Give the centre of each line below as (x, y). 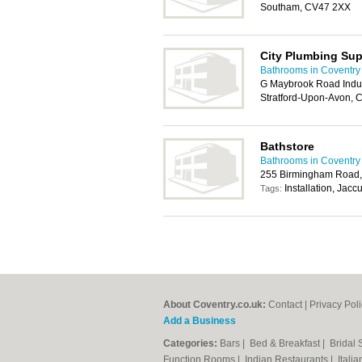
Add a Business (200, 321)
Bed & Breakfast (286, 343)
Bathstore (287, 146)
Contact (285, 305)
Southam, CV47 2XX (305, 7)
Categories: (190, 343)
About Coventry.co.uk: (215, 305)
